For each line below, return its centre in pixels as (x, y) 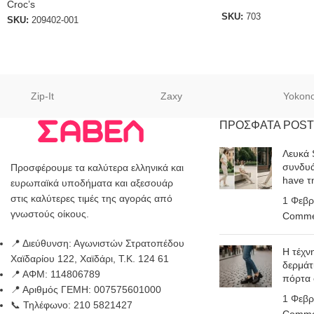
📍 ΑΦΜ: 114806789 (55, 274)
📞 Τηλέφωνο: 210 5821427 (71, 305)
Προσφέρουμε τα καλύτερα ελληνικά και (97, 168)
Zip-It (43, 96)
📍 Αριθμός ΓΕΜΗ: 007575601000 (86, 290)
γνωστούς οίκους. (50, 214)
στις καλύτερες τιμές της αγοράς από (91, 199)
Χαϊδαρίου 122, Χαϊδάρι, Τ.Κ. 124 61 (90, 259)
